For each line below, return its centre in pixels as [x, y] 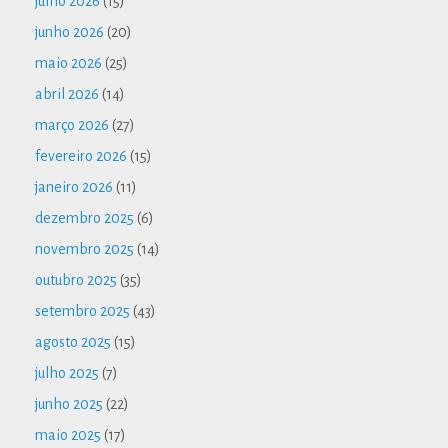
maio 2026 [68, 62]
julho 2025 [67, 372]
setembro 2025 [82, 310]
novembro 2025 [84, 248]
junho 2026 [69, 31]
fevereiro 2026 [81, 155]
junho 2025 [69, 403]
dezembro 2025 [84, 217]
